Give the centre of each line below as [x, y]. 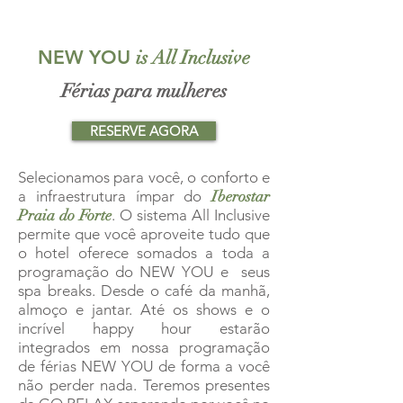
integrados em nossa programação [144, 347]
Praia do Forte [65, 215]
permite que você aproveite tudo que [144, 233]
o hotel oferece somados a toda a [144, 252]
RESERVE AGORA [144, 130]
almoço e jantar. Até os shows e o [144, 309]
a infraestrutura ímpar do [115, 196]
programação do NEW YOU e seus [144, 271]
